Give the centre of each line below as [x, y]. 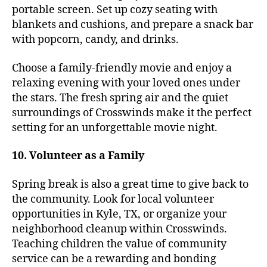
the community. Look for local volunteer [113, 199]
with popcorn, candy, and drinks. [95, 40]
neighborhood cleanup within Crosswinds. [119, 229]
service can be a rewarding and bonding [114, 259]
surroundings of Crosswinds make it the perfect [132, 113]
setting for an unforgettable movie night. [115, 128]
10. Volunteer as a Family [78, 156]
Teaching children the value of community [119, 244]
